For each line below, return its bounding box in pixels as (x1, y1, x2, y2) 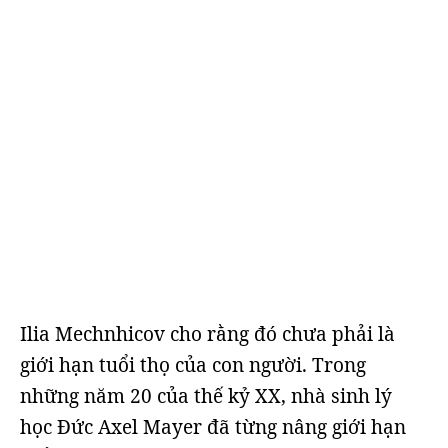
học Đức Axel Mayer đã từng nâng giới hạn (20, 414, 406, 440)
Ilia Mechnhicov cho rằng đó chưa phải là (20, 321, 395, 347)
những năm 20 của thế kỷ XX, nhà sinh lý (20, 383, 392, 409)
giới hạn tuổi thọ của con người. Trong (20, 352, 366, 378)
